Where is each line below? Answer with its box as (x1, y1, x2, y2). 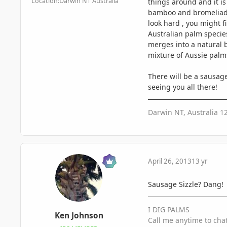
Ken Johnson (54, 210, 103, 221)
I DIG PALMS (148, 205, 190, 215)
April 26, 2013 (148, 157, 192, 166)
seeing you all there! (148, 82, 217, 92)
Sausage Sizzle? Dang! (148, 179, 223, 190)
